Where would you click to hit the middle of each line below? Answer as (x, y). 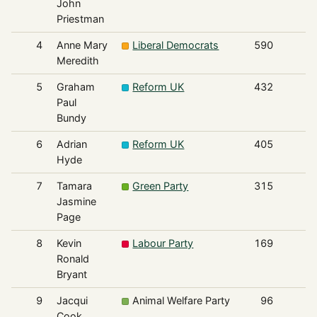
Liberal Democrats (176, 45)
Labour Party (163, 243)
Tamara (74, 186)
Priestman (80, 19)
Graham (75, 87)
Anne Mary (82, 45)
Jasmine (76, 202)
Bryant (71, 275)
